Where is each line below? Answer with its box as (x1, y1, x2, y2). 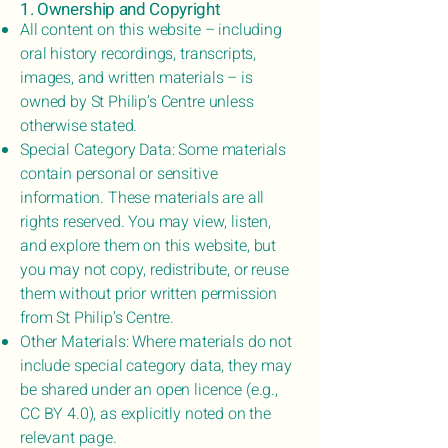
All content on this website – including (20, 18, 282, 42)
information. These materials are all (20, 186, 265, 210)
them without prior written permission (20, 282, 278, 306)
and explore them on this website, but (20, 234, 277, 258)
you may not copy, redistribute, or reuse (20, 258, 289, 282)
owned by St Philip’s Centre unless (20, 90, 254, 114)
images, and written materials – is (20, 66, 253, 90)
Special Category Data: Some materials (20, 138, 287, 162)
